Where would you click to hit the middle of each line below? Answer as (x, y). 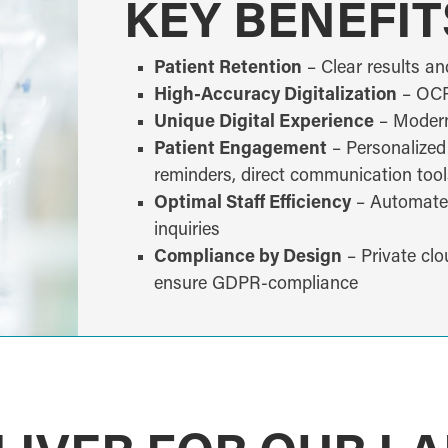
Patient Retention (227, 69)
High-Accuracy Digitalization (275, 96)
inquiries (186, 231)
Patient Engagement (240, 150)
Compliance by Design (247, 258)
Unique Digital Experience (263, 123)
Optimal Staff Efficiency (252, 204)
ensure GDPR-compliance (255, 285)
